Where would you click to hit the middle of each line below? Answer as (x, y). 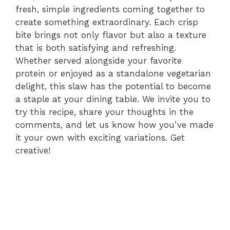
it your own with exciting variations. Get (100, 138)
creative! (33, 151)
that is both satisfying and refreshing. (96, 48)
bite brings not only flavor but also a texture (111, 35)
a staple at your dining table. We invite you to (113, 99)
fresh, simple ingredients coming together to (110, 9)
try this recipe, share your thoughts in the (104, 112)
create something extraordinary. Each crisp (107, 22)
